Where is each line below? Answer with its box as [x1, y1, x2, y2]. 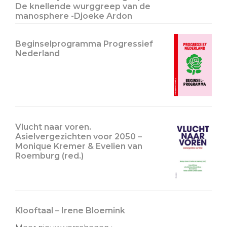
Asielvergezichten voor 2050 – [15, 132, 142, 142]
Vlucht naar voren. [15, 122, 91, 132]
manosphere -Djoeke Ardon [15, 11, 132, 21]
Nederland [15, 48, 60, 58]
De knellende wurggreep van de [15, 1, 150, 11]
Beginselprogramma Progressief [15, 39, 153, 49]
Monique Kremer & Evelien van [15, 141, 142, 152]
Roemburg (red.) [15, 151, 84, 161]
